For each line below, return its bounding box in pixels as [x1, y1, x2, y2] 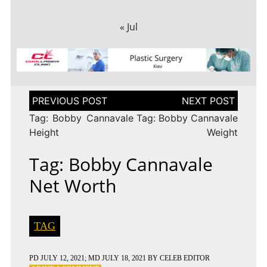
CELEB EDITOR [159, 254, 210, 263]
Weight [207, 126, 238, 139]
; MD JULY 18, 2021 [84, 254, 146, 263]
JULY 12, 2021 [40, 254, 85, 263]
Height [29, 126, 59, 139]
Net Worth [29, 173, 116, 198]
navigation [28, 101, 77, 113]
